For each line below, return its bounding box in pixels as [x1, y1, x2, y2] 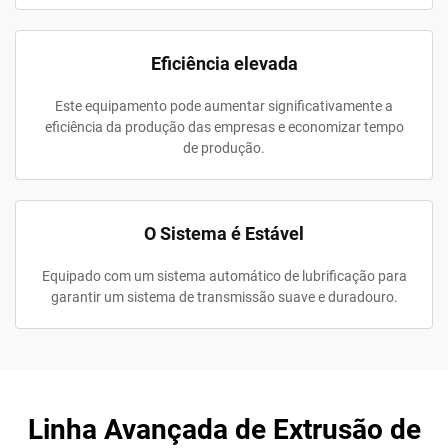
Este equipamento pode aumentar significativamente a [55, 98, 393, 115]
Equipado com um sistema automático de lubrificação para [41, 268, 407, 285]
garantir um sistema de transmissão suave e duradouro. [50, 289, 398, 306]
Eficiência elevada [150, 53, 298, 75]
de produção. [183, 140, 265, 157]
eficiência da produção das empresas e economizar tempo [44, 119, 404, 136]
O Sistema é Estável [144, 223, 304, 245]
